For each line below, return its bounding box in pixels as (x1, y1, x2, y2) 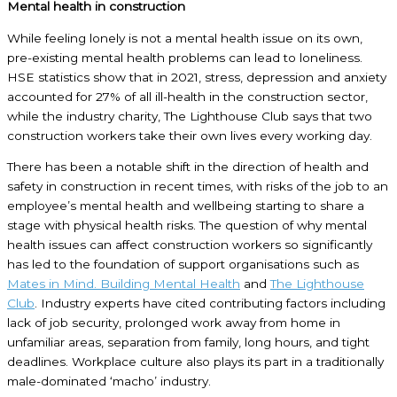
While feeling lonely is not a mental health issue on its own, (7, 30, 362, 45)
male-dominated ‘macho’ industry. (7, 374, 211, 389)
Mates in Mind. (7, 276, 100, 292)
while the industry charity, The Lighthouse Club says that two (7, 108, 372, 123)
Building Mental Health (100, 276, 240, 292)
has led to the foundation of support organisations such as (7, 257, 359, 272)
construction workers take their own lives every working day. (7, 128, 372, 143)
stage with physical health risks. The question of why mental (7, 218, 367, 233)
